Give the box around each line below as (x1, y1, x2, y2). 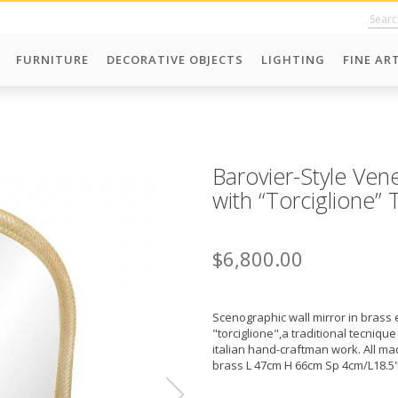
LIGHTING (261, 52, 325, 68)
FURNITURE (16, 52, 89, 68)
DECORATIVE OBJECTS (107, 52, 243, 68)
